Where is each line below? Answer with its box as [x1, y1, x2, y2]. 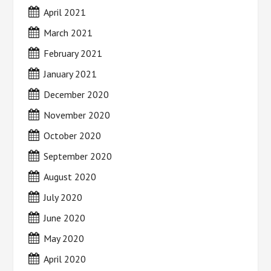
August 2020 [44, 171, 97, 183]
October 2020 [44, 129, 102, 142]
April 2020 [44, 253, 87, 265]
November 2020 [44, 109, 111, 121]
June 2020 [44, 212, 86, 224]
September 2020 [44, 150, 113, 162]
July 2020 [44, 191, 83, 203]
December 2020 [44, 88, 109, 100]
